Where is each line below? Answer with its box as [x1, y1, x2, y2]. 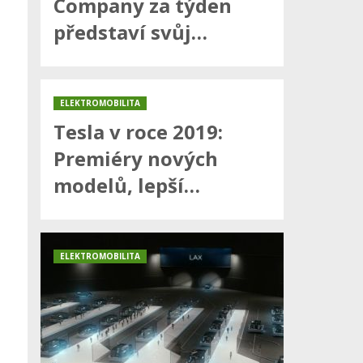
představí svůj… [53, 19, 207, 46]
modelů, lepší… [53, 172, 200, 199]
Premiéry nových [53, 145, 218, 173]
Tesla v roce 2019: [53, 118, 223, 146]
